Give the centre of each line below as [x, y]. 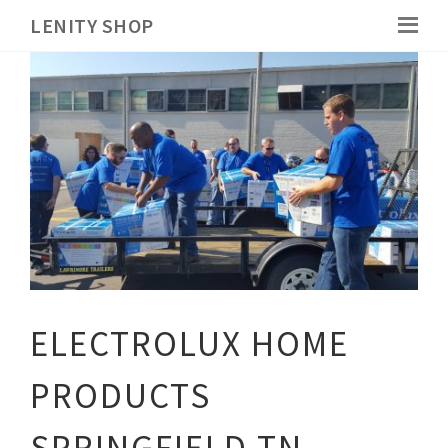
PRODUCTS [120, 395]
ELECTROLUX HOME [189, 343]
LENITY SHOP [92, 25]
